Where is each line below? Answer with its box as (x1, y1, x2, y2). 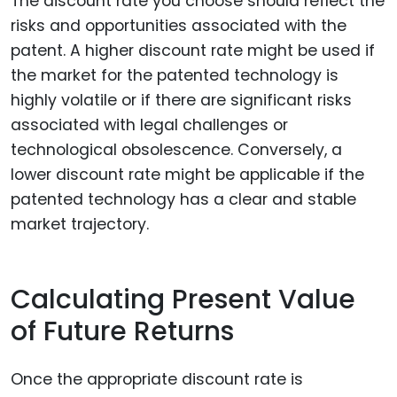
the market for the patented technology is (11, 65, 339, 87)
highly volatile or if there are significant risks (11, 90, 352, 112)
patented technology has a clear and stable (11, 189, 356, 211)
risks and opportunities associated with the (11, 15, 346, 37)
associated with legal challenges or (11, 114, 288, 136)
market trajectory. (11, 214, 149, 236)
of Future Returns (11, 312, 234, 350)
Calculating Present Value (11, 280, 355, 318)
